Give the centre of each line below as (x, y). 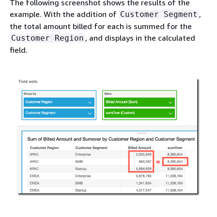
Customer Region (47, 38)
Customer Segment (159, 14)
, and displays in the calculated (140, 38)
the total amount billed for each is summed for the (101, 26)
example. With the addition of (64, 14)
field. (19, 50)
